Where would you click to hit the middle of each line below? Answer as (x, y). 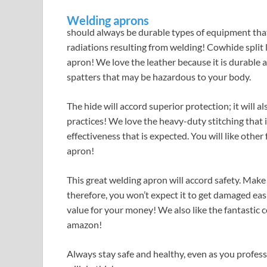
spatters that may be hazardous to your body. (159, 77)
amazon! (84, 225)
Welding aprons (108, 21)
